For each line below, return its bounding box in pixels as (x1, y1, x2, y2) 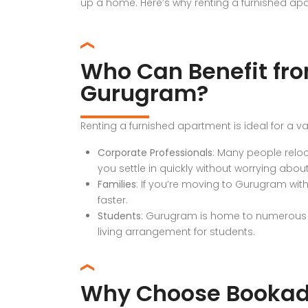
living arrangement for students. (98, 225, 255, 239)
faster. (98, 193, 128, 207)
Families (98, 177, 136, 191)
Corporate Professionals (98, 146, 212, 159)
